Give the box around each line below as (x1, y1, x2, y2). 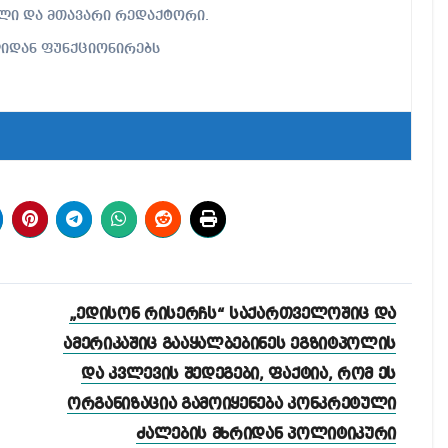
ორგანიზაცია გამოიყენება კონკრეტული (66, 396, 396, 413)
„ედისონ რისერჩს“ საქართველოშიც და (68, 306, 396, 323)
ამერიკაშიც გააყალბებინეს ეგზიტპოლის (63, 336, 396, 353)
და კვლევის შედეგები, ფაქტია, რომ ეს (81, 366, 396, 383)
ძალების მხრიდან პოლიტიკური (136, 426, 396, 443)
